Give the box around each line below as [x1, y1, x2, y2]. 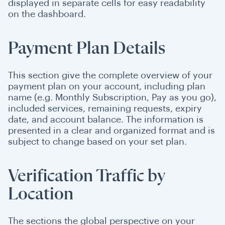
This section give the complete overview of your [8, 71, 212, 80]
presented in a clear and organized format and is [8, 126, 215, 135]
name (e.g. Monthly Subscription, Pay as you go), [8, 93, 216, 102]
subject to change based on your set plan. [8, 137, 187, 146]
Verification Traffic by [8, 167, 165, 185]
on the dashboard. [8, 10, 86, 19]
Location [8, 185, 73, 203]
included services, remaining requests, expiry [8, 104, 202, 113]
